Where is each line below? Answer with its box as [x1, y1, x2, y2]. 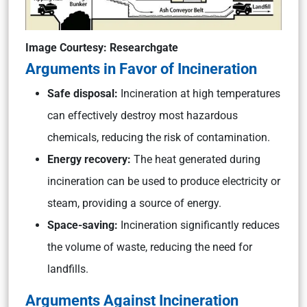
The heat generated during [131, 153, 260, 166]
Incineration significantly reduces [121, 219, 280, 232]
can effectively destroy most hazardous [47, 109, 238, 122]
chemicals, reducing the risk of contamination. [47, 131, 270, 144]
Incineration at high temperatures [118, 87, 280, 100]
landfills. [47, 262, 88, 275]
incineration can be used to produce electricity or [47, 175, 280, 188]
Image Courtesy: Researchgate [25, 41, 178, 54]
